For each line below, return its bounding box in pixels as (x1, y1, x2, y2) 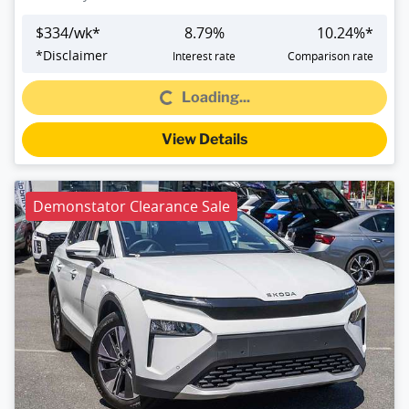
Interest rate (173, 47, 236, 63)
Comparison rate (287, 47, 373, 63)
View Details (162, 130, 247, 148)
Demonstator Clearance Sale (33, 195, 230, 216)
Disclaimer (43, 46, 108, 64)
